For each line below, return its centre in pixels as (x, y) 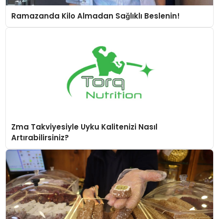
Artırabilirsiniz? (40, 137)
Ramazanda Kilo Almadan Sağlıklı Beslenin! (96, 16)
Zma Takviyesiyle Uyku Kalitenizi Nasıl (85, 127)
